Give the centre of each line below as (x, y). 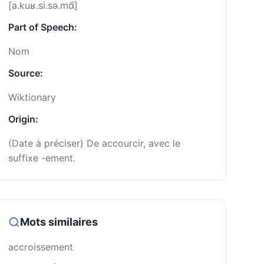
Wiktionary (32, 97)
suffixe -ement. (42, 158)
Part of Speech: (43, 27)
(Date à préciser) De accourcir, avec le (94, 143)
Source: (26, 73)
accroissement (41, 247)
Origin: (23, 119)
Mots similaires (59, 222)
